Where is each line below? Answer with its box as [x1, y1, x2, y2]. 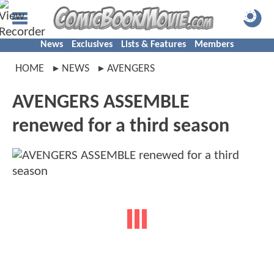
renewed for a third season [12, 117, 229, 136]
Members [194, 40, 234, 50]
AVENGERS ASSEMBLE [12, 93, 190, 113]
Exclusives [72, 40, 113, 50]
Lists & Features [121, 40, 186, 50]
